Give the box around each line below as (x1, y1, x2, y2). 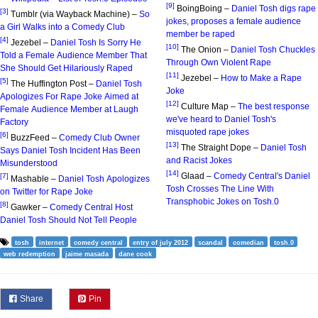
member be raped (166, 28, 235, 39)
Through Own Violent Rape (166, 57, 271, 67)
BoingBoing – (177, 3, 231, 13)
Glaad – (181, 170, 214, 181)
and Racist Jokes (166, 155, 232, 165)
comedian (232, 238, 264, 246)
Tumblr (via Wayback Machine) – (11, 9, 139, 19)
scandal (197, 238, 223, 246)
